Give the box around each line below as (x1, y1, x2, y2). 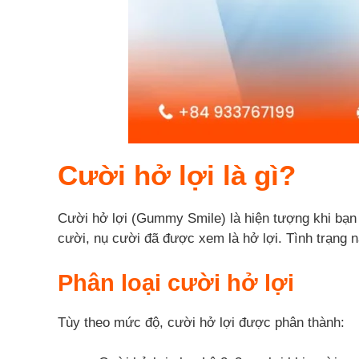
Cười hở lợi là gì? (58, 159, 296, 192)
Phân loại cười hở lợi (58, 269, 294, 296)
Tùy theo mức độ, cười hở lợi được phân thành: (58, 314, 345, 330)
